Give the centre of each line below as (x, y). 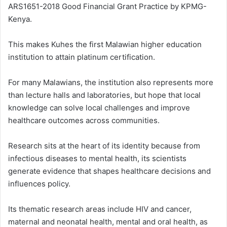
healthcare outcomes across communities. (84, 121)
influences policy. (39, 184)
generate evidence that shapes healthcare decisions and (109, 171)
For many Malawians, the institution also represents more (111, 83)
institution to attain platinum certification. (82, 57)
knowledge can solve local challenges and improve (99, 108)
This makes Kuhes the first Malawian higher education (105, 45)
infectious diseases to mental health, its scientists (97, 159)
